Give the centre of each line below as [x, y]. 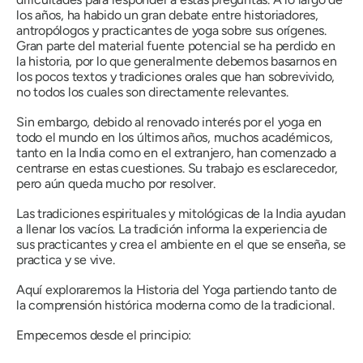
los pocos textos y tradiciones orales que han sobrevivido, [176, 77]
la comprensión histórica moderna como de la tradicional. [175, 305]
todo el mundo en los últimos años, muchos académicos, [175, 138]
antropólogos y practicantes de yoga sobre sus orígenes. [171, 31]
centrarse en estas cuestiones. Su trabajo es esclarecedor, [177, 169]
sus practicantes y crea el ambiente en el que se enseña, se [181, 245]
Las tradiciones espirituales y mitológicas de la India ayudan [181, 214]
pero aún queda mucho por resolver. [116, 184]
